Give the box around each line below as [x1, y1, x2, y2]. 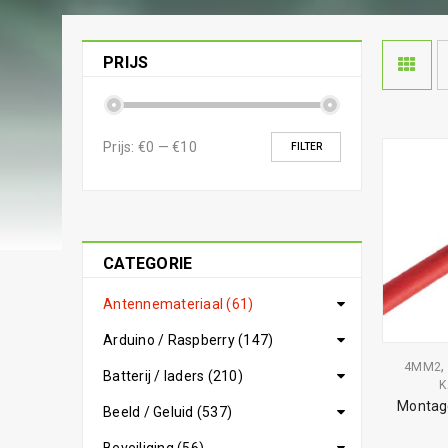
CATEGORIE [103, 254, 193, 273]
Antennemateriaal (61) [103, 296, 254, 312]
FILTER [290, 141, 322, 152]
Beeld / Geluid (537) [103, 404, 232, 420]
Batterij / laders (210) [103, 368, 243, 384]
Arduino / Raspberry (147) [103, 332, 274, 348]
